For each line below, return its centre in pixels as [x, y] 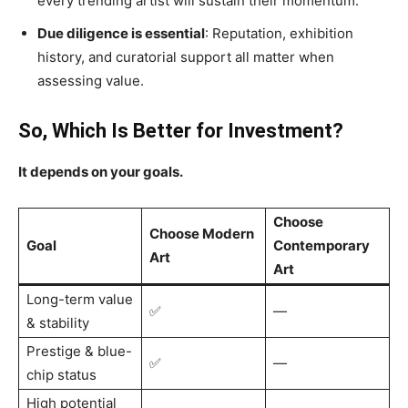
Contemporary [321, 245]
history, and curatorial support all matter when [186, 57]
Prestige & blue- [79, 351]
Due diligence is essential [121, 33]
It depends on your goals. [101, 172]
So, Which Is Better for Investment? [181, 131]
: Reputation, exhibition [279, 33]
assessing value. [91, 81]
